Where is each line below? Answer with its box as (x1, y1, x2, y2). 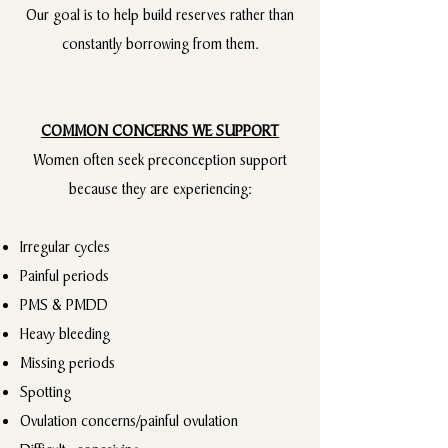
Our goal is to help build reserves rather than (26, 4, 294, 25)
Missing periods (20, 352, 115, 373)
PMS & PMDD (20, 294, 108, 315)
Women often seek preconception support (33, 149, 287, 170)
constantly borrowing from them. (61, 33, 259, 54)
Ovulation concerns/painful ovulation (20, 410, 238, 431)
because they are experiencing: (68, 178, 252, 199)
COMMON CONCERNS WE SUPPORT (41, 120, 279, 141)
